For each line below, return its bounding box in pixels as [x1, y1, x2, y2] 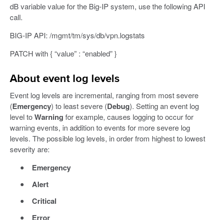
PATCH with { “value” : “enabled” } [10, 48, 117, 59]
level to [10, 111, 34, 122]
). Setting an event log [130, 101, 199, 111]
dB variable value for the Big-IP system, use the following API [10, 1, 205, 12]
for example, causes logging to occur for [63, 111, 193, 122]
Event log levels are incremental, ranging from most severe [10, 90, 198, 101]
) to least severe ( [51, 101, 107, 111]
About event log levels [10, 74, 120, 85]
